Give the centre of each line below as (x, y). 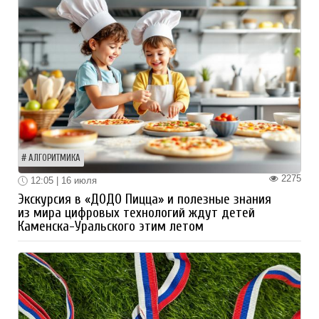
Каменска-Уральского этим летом (111, 227)
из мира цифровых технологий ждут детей (136, 213)
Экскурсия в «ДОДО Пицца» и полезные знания (145, 200)
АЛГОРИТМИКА (54, 158)
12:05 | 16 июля (62, 180)
